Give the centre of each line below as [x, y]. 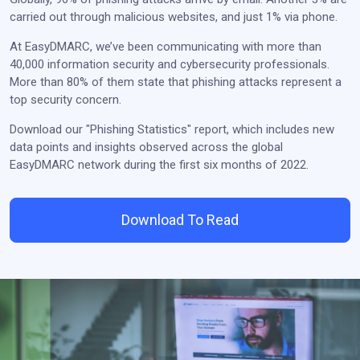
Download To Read [180, 219]
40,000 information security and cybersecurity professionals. [170, 64]
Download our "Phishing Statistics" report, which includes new [172, 129]
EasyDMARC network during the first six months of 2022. [159, 164]
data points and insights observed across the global [146, 147]
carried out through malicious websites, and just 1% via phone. [174, 16]
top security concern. [65, 99]
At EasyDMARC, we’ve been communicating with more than [166, 46]
